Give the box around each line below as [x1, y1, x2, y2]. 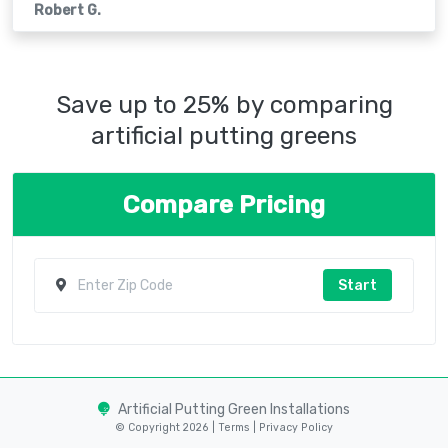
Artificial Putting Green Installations [117, 400, 350, 418]
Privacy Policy [256, 420, 333, 434]
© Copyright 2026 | [115, 420, 218, 434]
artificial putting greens [91, 121, 357, 151]
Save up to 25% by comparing [55, 90, 393, 120]
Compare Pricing [123, 190, 325, 220]
